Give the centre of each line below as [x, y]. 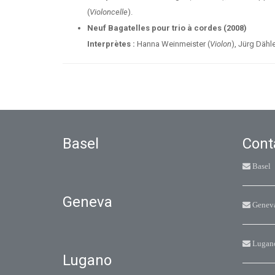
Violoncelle [109, 12]
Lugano [87, 260]
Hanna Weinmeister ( [172, 44]
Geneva [87, 202]
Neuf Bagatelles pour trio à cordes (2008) [167, 28]
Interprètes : [111, 44]
